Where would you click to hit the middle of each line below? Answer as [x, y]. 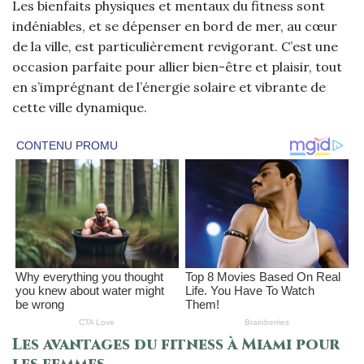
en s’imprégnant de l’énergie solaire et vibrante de [169, 87]
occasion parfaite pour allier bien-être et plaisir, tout [177, 67]
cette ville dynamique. [80, 108]
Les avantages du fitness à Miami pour [176, 344]
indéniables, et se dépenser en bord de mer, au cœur [175, 26]
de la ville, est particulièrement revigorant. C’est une [175, 47]
